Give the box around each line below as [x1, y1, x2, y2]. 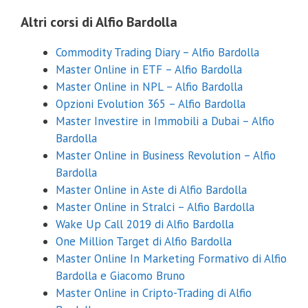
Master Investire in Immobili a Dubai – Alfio [56, 113, 274, 129]
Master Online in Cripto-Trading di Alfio [56, 285, 252, 301]
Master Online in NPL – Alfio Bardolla [56, 79, 243, 95]
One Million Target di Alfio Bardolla [56, 234, 232, 250]
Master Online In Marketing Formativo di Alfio [56, 251, 287, 267]
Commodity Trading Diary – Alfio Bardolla [56, 45, 259, 60]
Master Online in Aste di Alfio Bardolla [56, 182, 247, 198]
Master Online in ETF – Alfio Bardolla [56, 62, 242, 78]
